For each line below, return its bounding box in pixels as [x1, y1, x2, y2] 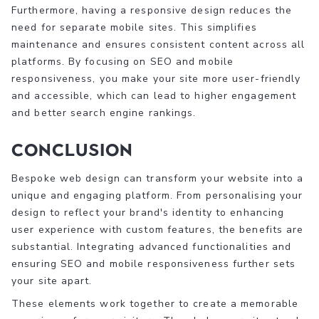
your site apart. [11, 273, 93, 288]
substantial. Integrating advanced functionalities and [11, 239, 292, 253]
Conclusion [11, 139, 133, 160]
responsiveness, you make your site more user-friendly [11, 71, 301, 85]
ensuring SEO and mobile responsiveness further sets [11, 256, 296, 271]
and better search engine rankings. [11, 105, 197, 120]
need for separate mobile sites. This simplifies [11, 20, 257, 34]
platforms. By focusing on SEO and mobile [11, 54, 234, 68]
